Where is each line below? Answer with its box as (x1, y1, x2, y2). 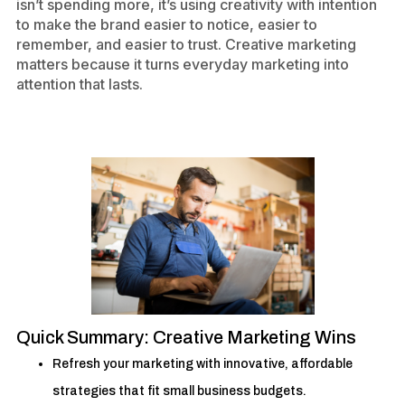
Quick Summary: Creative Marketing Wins (16, 327, 356, 347)
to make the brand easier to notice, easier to (16, 15, 317, 33)
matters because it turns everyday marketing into (16, 55, 349, 73)
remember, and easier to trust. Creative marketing (16, 35, 356, 53)
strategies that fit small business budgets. (52, 384, 306, 398)
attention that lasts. (16, 75, 143, 93)
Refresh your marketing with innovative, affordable (52, 357, 353, 371)
